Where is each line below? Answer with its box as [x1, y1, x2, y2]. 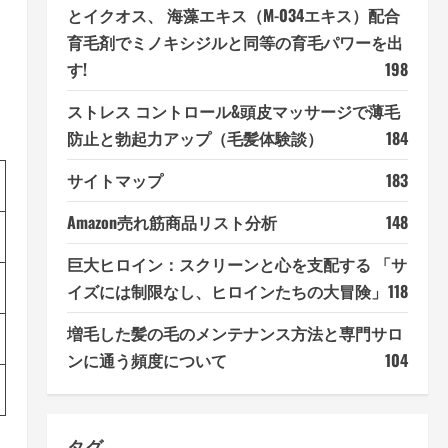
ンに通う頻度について [66, 348, 227, 373]
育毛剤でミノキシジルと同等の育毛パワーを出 [66, 30, 403, 55]
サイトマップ [66, 168, 163, 193]
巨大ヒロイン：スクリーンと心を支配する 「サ [66, 252, 407, 277]
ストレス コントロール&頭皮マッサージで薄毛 [66, 99, 400, 124]
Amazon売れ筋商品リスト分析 [66, 210, 277, 235]
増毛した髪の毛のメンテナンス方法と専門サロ [66, 321, 403, 346]
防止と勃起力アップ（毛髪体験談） [66, 126, 323, 151]
